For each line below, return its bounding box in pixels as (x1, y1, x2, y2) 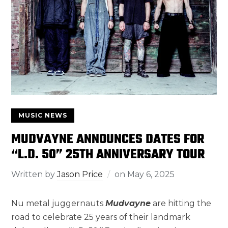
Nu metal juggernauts (11, 198, 106, 208)
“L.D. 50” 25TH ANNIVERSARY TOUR (11, 144, 205, 165)
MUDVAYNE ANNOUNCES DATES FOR (11, 129, 205, 150)
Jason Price (57, 169, 103, 179)
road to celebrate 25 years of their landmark (11, 212, 191, 222)
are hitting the (151, 198, 212, 208)
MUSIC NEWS (18, 111, 68, 119)
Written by (11, 169, 58, 179)
